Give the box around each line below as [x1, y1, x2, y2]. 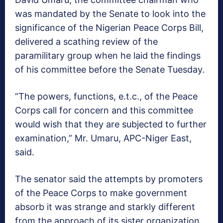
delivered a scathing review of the [15, 36, 158, 47]
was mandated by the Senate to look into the [15, 8, 206, 19]
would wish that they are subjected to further [15, 119, 207, 130]
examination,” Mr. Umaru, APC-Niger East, [15, 133, 192, 144]
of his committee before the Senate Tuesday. [15, 64, 205, 75]
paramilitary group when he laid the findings [15, 50, 201, 61]
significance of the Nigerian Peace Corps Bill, [15, 22, 204, 33]
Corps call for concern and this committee [15, 105, 193, 116]
